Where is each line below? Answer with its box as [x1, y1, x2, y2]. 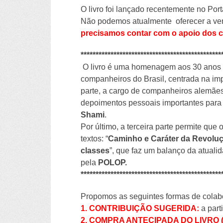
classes [81, 146, 110, 155]
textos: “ [81, 134, 108, 143]
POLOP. [98, 158, 127, 167]
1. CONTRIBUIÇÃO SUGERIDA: [81, 204, 199, 213]
